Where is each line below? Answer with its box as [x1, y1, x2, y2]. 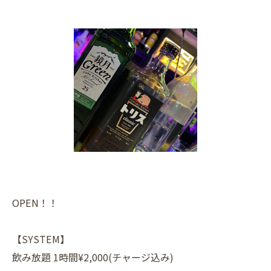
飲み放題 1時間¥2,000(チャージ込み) [12, 250, 174, 264]
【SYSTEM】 [12, 232, 70, 246]
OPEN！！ [12, 195, 58, 210]
